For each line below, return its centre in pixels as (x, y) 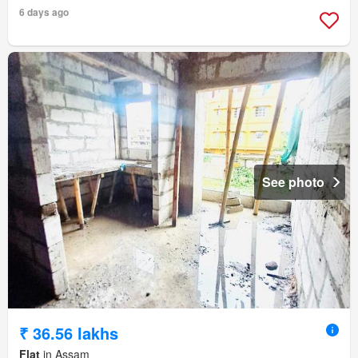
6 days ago (44, 12)
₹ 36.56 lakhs (69, 333)
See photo (293, 182)
